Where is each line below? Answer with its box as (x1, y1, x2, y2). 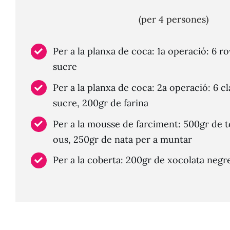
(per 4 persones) (139, 13, 209, 26)
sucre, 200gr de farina (53, 97, 149, 109)
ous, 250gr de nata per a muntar (53, 133, 193, 145)
